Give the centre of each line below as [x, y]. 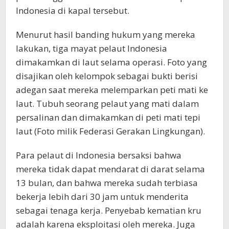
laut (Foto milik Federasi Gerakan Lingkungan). [110, 131]
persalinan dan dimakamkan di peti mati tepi [108, 118]
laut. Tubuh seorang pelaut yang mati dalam [107, 104]
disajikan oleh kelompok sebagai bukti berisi [107, 76]
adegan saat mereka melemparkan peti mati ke [112, 90]
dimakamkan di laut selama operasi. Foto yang [111, 62]
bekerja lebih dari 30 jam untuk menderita [102, 197]
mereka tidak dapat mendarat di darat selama [110, 169]
